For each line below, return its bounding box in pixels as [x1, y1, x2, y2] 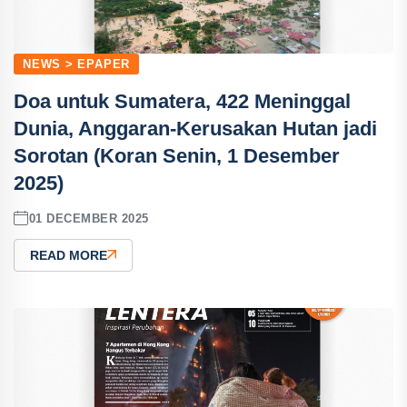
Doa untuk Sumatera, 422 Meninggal [14, 90, 351, 113]
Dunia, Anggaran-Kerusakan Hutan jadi [14, 117, 377, 140]
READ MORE [30, 248, 107, 263]
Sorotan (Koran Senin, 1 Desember [14, 144, 340, 167]
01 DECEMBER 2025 [28, 211, 149, 225]
